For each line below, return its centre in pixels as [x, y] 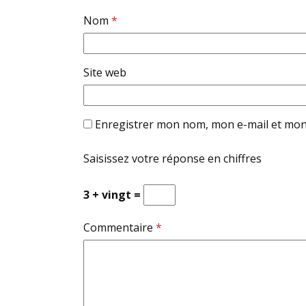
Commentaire [120, 228]
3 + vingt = [113, 195]
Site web [105, 73]
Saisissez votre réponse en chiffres [172, 159]
